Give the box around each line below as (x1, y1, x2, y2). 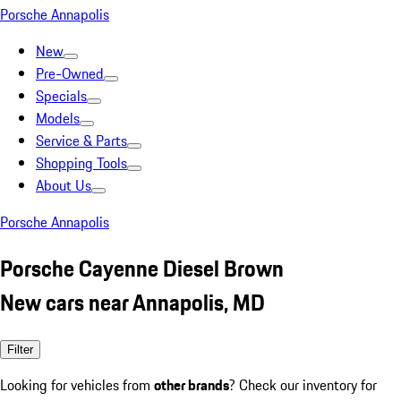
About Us (36, 175, 91, 196)
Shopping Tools (36, 152, 127, 174)
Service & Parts (36, 130, 127, 151)
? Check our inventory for (229, 373, 377, 396)
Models (36, 107, 80, 129)
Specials (36, 85, 87, 107)
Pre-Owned (36, 63, 104, 84)
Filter (7, 342, 33, 356)
